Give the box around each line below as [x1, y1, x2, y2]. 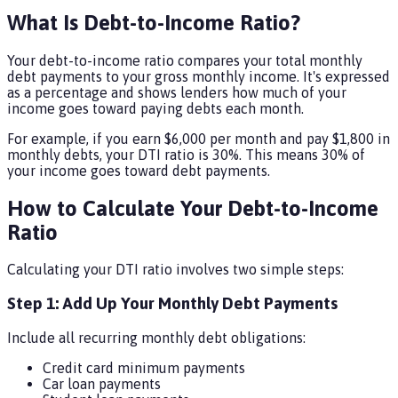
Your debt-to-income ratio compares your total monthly [7, 52, 362, 68]
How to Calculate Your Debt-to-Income [7, 195, 378, 220]
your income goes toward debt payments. [7, 162, 270, 179]
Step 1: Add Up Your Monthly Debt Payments [7, 294, 338, 314]
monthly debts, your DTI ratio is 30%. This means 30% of [7, 146, 365, 163]
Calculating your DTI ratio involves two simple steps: [7, 261, 344, 278]
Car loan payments [43, 375, 161, 392]
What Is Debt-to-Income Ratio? [7, 10, 300, 35]
